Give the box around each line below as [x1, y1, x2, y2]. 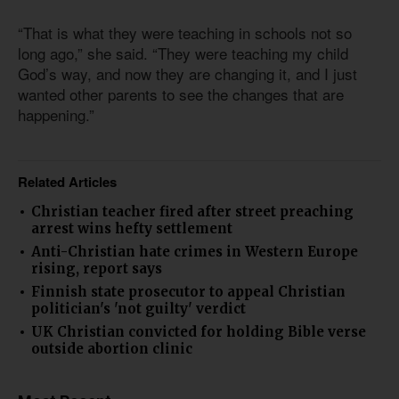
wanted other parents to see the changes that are [18, 82, 344, 105]
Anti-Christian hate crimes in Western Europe [31, 243, 358, 261]
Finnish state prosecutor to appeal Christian [31, 283, 346, 301]
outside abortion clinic [31, 340, 192, 358]
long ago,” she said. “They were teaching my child [18, 41, 348, 64]
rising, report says [31, 260, 162, 278]
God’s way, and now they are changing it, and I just [18, 61, 357, 85]
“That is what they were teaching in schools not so [18, 20, 352, 44]
